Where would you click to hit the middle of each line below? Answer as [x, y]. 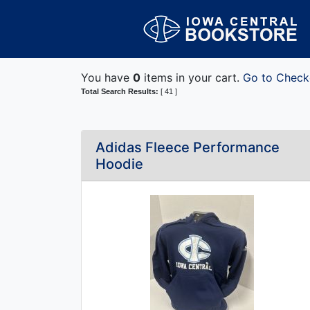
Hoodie [119, 164]
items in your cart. [192, 77]
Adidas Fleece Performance [188, 147]
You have [107, 77]
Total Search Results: [121, 91]
